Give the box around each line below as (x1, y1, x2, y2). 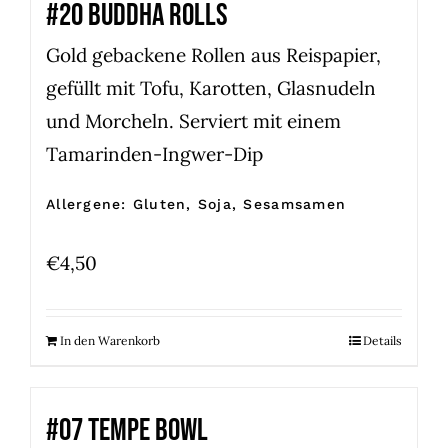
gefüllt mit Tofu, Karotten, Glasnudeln (46, 75, 376, 100)
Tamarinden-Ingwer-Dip (46, 141, 263, 166)
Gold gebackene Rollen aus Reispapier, (46, 42, 381, 67)
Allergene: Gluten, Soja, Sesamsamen (46, 195, 347, 212)
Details (363, 333, 402, 349)
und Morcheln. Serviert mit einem (46, 108, 341, 133)
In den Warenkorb (60, 333, 160, 349)
